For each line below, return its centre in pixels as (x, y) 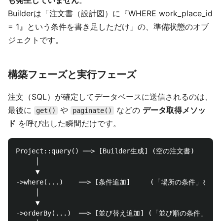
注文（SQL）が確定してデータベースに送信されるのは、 (110, 97)
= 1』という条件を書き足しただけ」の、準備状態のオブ (108, 27)
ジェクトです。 (36, 40)
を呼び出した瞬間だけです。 (68, 123)
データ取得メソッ (174, 110)
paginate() (92, 110)
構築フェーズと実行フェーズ (72, 74)
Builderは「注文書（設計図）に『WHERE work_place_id (110, 13)
